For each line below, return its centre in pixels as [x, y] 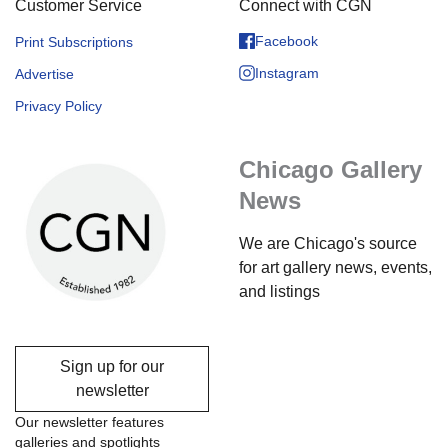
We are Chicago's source [328, 244]
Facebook [286, 40]
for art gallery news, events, [335, 268]
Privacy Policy [58, 106]
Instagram [287, 72]
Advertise [44, 74]
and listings [279, 292]
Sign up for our [112, 367]
